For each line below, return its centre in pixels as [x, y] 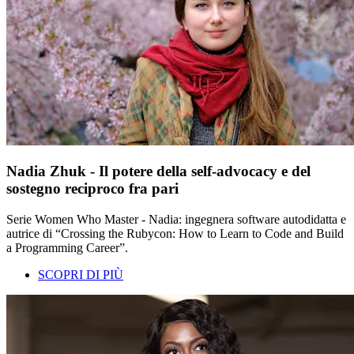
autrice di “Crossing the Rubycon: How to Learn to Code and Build [175, 233]
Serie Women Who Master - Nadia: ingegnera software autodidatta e [176, 219]
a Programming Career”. [67, 247]
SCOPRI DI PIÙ [81, 274]
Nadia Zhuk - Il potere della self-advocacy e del [158, 171]
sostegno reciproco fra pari [92, 189]
